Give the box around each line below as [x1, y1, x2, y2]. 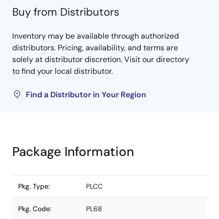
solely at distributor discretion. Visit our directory [12, 54, 189, 65]
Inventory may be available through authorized [12, 31, 179, 41]
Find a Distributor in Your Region [26, 89, 146, 100]
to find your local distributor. [12, 66, 113, 76]
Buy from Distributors [12, 5, 119, 19]
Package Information [12, 143, 134, 160]
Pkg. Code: [18, 204, 51, 213]
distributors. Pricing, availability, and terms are [12, 43, 178, 53]
